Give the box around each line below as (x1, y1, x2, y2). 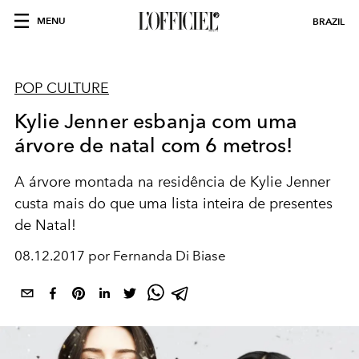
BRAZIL (313, 15, 345, 27)
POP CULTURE (14, 79, 109, 97)
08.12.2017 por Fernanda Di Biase (14, 248, 226, 264)
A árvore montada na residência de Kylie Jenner (14, 173, 330, 191)
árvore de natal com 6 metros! (14, 133, 293, 157)
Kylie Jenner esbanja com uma (14, 109, 298, 133)
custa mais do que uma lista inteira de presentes (14, 195, 333, 212)
